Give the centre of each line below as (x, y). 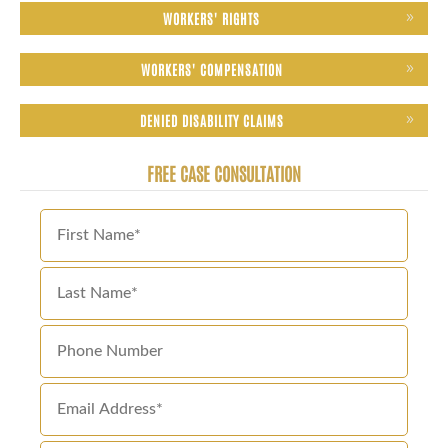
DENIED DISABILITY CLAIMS (211, 119)
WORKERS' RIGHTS (211, 17)
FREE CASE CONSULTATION (224, 172)
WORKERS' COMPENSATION (211, 68)
